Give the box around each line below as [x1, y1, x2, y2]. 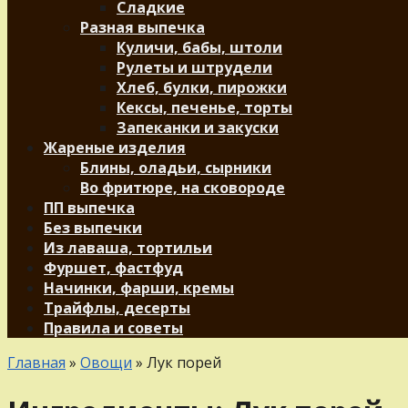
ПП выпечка [44, 198, 135, 218]
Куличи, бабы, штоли [117, 37, 282, 57]
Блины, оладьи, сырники [80, 158, 271, 178]
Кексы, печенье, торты [117, 97, 292, 117]
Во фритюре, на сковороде [80, 178, 285, 198]
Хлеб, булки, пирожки [117, 77, 287, 97]
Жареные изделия [44, 138, 186, 158]
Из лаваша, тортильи [44, 238, 212, 258]
